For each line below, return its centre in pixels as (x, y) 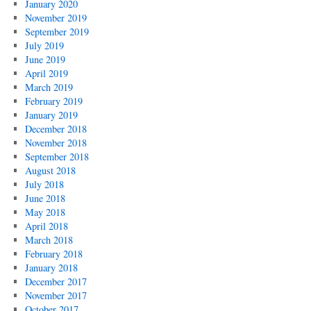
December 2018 (56, 129)
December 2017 (56, 281)
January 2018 (51, 268)
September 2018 (57, 157)
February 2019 (53, 101)
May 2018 (45, 212)
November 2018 (56, 143)
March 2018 (49, 240)
